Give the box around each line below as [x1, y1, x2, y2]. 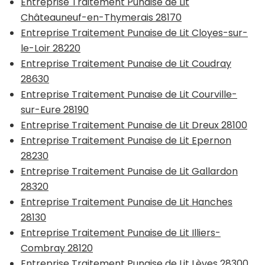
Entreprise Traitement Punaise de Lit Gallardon [21, 164, 238, 179]
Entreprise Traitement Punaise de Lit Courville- [21, 88, 237, 102]
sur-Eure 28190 [21, 103, 89, 117]
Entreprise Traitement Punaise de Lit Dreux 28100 [21, 118, 247, 132]
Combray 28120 [21, 241, 93, 256]
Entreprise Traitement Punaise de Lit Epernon [21, 134, 231, 148]
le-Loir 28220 [21, 41, 80, 56]
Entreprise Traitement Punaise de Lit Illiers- [21, 226, 221, 240]
